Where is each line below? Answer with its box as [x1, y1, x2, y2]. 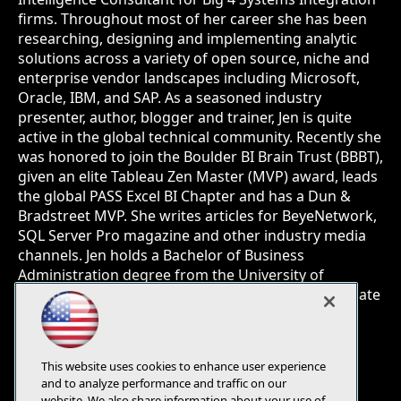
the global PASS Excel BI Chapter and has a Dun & [18, 186, 351, 206]
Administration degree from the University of [18, 265, 324, 285]
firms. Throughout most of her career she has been [18, 9, 367, 29]
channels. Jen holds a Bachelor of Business [18, 245, 304, 265]
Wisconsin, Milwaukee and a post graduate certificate [18, 285, 380, 304]
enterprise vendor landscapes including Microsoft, [18, 68, 360, 88]
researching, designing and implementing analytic [18, 29, 357, 48]
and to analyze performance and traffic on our [41, 375, 286, 391]
